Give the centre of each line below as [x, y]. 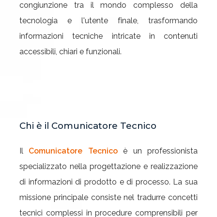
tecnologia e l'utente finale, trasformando [108, 21]
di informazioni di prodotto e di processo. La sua [108, 182]
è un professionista [158, 151]
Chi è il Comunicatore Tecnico [88, 126]
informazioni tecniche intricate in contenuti [108, 36]
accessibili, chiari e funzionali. [70, 52]
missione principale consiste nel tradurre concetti [108, 197]
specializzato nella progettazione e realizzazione [108, 166]
